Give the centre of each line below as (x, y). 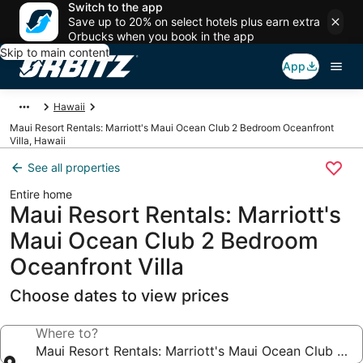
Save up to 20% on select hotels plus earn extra (194, 21)
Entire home (41, 194)
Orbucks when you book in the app (161, 36)
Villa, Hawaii (38, 141)
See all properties (74, 167)
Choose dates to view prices (120, 296)
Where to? (67, 333)
